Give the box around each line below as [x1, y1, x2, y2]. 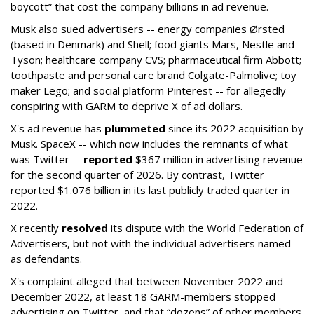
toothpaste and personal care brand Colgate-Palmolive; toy [11, 67, 296, 82]
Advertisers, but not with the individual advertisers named [11, 235, 291, 250]
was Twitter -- [11, 151, 83, 166]
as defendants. [11, 251, 82, 266]
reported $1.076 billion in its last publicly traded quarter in [11, 182, 289, 197]
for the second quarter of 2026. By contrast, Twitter [11, 167, 264, 182]
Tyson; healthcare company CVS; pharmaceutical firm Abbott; [11, 52, 301, 67]
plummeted [104, 121, 165, 135]
